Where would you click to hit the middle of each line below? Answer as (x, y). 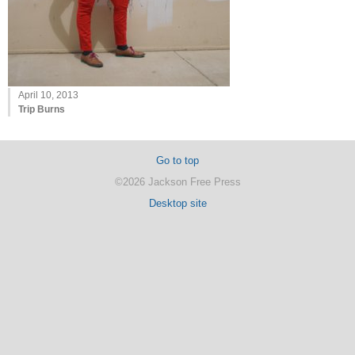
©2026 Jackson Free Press (177, 182)
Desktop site (177, 203)
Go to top (177, 160)
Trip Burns (42, 109)
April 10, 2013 (48, 95)
